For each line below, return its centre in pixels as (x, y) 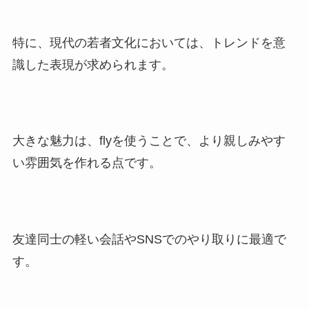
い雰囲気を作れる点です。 (87, 163)
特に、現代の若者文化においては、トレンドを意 (149, 42)
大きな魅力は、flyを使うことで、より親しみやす (149, 141)
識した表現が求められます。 (93, 64)
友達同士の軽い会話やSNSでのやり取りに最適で (149, 240)
